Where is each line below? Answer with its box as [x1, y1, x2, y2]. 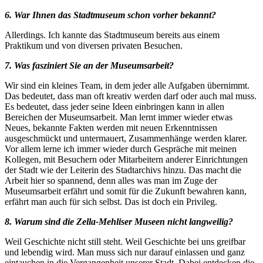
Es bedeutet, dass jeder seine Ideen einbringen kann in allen [5, 101, 224, 112]
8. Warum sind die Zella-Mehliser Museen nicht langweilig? [5, 216, 233, 227]
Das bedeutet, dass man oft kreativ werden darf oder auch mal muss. [5, 90, 257, 101]
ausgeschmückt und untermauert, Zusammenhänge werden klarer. [5, 133, 247, 143]
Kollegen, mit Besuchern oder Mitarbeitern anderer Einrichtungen [5, 154, 248, 164]
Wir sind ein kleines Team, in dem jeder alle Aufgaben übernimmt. [5, 80, 249, 90]
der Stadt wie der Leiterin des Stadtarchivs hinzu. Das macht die [5, 164, 241, 175]
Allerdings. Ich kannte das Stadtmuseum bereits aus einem [5, 29, 220, 40]
